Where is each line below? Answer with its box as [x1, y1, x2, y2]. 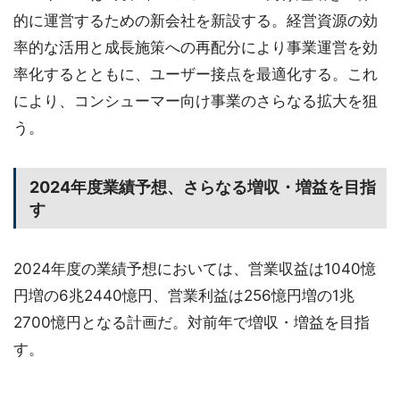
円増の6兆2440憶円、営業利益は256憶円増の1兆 [13, 287, 354, 304]
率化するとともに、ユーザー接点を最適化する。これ [13, 65, 378, 83]
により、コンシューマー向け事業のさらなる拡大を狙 [13, 92, 378, 110]
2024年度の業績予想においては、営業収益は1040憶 [13, 260, 376, 278]
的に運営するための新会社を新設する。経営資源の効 [13, 12, 378, 29]
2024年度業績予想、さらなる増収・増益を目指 [29, 178, 376, 196]
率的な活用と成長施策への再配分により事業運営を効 [13, 38, 378, 56]
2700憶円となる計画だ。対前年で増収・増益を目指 [13, 313, 370, 331]
